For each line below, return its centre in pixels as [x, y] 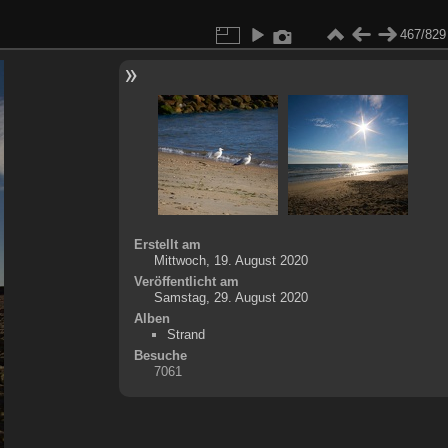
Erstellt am [167, 244]
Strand [185, 334]
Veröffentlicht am [186, 281]
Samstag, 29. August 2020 [230, 297]
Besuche [160, 355]
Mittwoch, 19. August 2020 [230, 260]
